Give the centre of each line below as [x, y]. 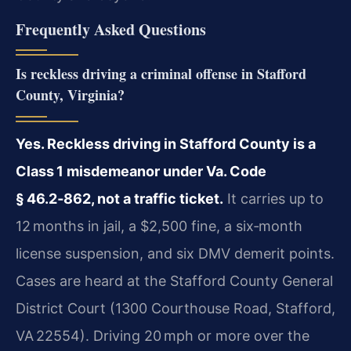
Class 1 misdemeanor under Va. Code [141, 171]
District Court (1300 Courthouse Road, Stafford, [175, 308]
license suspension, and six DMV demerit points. [175, 253]
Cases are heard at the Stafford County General [174, 280]
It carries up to [273, 198]
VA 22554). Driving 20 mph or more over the [163, 335]
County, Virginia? [70, 94]
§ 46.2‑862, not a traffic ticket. [119, 198]
